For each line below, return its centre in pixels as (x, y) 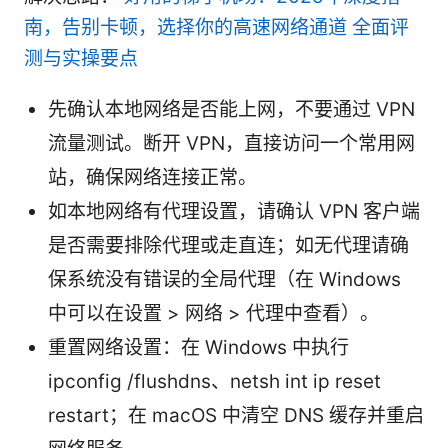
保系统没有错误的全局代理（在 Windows (224, 280)
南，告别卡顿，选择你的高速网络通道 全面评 (216, 28)
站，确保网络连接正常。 (152, 178)
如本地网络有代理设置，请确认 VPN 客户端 (234, 212)
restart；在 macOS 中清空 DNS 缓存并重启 (236, 416)
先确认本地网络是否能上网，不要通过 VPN (231, 110)
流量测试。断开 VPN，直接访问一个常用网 (231, 144)
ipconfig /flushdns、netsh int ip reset (214, 382)
